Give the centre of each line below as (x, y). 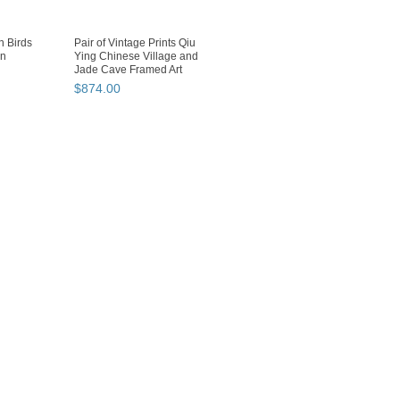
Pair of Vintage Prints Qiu (135, 43)
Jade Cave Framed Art (128, 70)
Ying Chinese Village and (136, 57)
